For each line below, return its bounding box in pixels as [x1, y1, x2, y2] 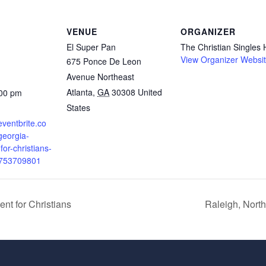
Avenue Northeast [66, 70, 134, 83]
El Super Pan [66, 40, 116, 53]
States [66, 101, 90, 113]
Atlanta [66, 85, 93, 98]
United [138, 85, 162, 98]
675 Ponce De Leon [66, 55, 141, 67]
